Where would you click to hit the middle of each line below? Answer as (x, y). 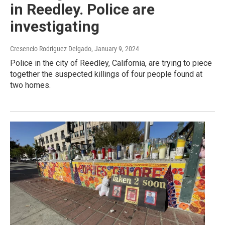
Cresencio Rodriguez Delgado (51, 48)
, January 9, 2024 (115, 48)
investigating (55, 26)
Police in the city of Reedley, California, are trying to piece (111, 63)
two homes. (30, 85)
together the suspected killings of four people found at (106, 74)
